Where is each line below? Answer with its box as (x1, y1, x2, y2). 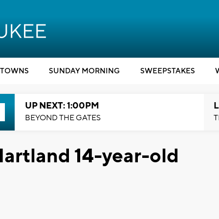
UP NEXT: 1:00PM (24, 100, 99, 111)
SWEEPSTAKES (140, 66, 195, 76)
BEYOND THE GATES (24, 113, 101, 123)
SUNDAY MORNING (49, 66, 120, 76)
